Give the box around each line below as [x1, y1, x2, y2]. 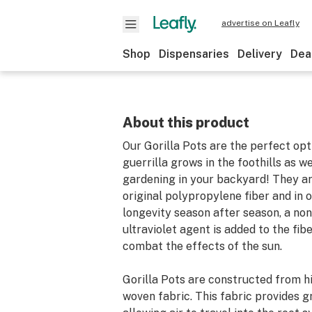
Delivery [237, 47, 282, 61]
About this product [123, 114, 249, 131]
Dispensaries [159, 47, 229, 61]
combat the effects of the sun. [123, 240, 282, 253]
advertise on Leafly [221, 18, 299, 28]
